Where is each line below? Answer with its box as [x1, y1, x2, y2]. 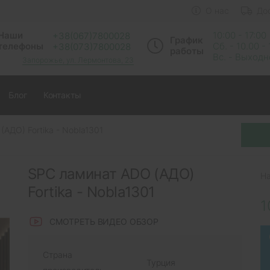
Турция [146, 257, 175, 268]
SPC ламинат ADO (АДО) [28, 165, 195, 183]
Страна [43, 249, 72, 260]
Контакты [43, 90, 81, 101]
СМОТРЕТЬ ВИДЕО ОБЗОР [49, 216, 159, 227]
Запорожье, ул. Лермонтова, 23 [22, 55, 134, 64]
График [170, 34, 203, 46]
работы [170, 45, 204, 57]
